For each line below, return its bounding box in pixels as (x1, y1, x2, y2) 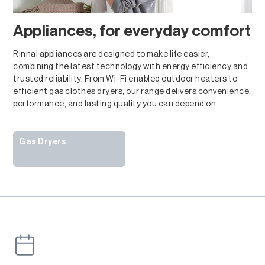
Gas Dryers (19, 138, 67, 147)
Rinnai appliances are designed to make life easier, (13, 50, 210, 59)
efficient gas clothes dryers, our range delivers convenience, (13, 88, 251, 96)
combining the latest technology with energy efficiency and (13, 63, 248, 72)
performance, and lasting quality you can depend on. (13, 100, 218, 109)
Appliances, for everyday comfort (13, 23, 251, 40)
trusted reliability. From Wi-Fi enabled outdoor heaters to (13, 75, 238, 84)
